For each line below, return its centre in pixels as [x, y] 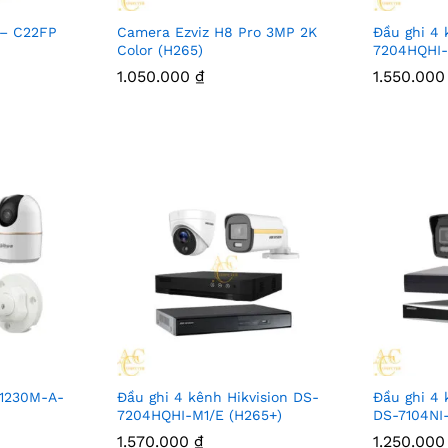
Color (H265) [159, 49]
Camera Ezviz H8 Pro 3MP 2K [216, 31]
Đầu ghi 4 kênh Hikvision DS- [217, 397]
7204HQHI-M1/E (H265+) [199, 415]
